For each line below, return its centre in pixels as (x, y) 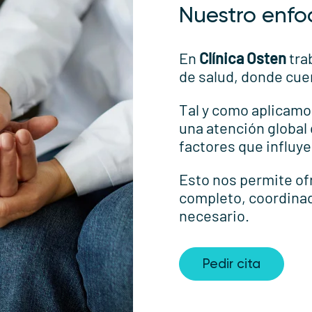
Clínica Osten (243, 57)
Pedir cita (232, 264)
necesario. (214, 215)
